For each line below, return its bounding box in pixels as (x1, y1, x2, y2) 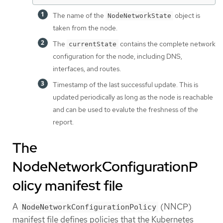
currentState (69, 40, 116, 48)
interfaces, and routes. (53, 64, 121, 74)
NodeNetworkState (108, 12, 171, 20)
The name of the (53, 11, 106, 20)
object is (173, 11, 200, 20)
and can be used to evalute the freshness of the (53, 105, 198, 114)
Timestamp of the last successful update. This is (53, 80, 198, 90)
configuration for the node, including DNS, (53, 52, 182, 61)
